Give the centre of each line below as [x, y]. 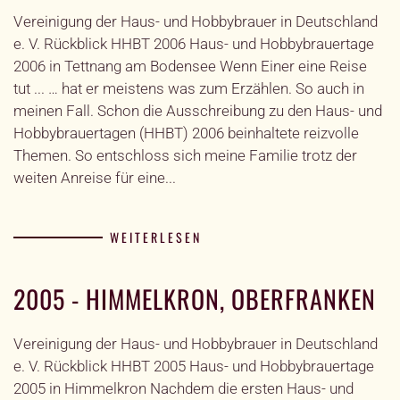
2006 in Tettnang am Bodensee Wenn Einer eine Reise [190, 66]
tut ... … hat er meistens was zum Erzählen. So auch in [189, 88]
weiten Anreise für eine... [95, 178]
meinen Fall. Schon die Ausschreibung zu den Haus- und [198, 111]
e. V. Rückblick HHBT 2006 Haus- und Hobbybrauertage [194, 44]
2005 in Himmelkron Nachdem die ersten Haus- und [183, 388]
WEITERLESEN [156, 237]
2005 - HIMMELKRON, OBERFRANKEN [195, 299]
